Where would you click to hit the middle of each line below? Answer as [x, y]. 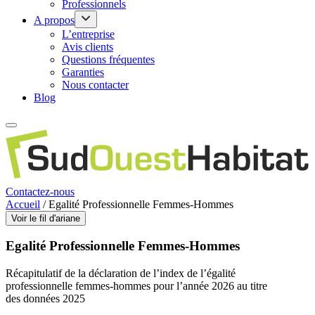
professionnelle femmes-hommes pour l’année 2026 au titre [136, 286]
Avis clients [88, 47]
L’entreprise [88, 34]
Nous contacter [95, 85]
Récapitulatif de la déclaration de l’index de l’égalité [121, 274]
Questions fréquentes [108, 59]
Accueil [23, 204]
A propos [54, 20]
